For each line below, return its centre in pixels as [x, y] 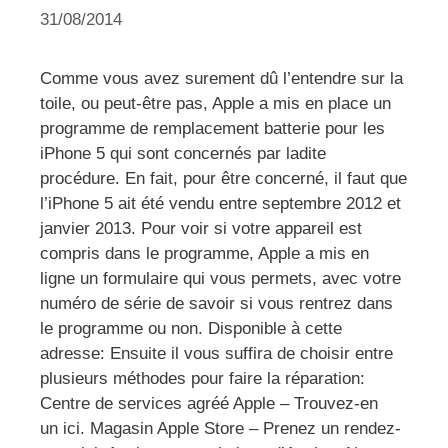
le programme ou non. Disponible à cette [191, 328]
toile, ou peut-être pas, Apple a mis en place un [215, 103]
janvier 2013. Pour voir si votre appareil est [201, 228]
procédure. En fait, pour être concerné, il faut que [223, 178]
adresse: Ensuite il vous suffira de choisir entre [216, 353]
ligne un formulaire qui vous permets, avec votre [220, 278]
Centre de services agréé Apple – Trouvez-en [209, 403]
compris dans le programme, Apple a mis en [204, 253]
